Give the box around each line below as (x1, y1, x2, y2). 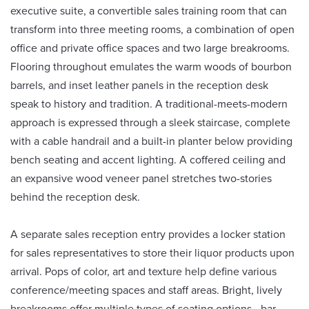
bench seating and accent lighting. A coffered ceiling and (10, 152, 286, 168)
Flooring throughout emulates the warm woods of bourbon (10, 59, 292, 75)
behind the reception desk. (10, 189, 140, 206)
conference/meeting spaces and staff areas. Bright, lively (10, 282, 282, 299)
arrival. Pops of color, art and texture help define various (10, 263, 277, 280)
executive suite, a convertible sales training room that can (10, 3, 287, 19)
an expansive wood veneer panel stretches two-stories (10, 170, 272, 187)
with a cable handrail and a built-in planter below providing (10, 133, 292, 150)
